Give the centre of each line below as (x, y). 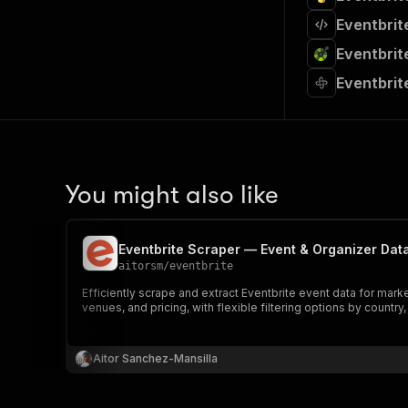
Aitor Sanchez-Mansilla (155, 358)
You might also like (172, 195)
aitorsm (141, 266)
